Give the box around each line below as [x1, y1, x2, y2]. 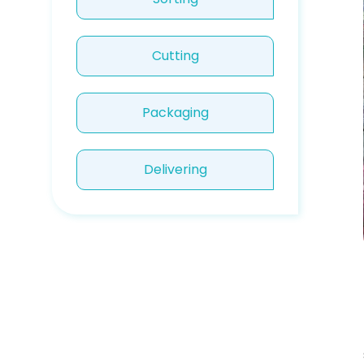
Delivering [143, 160, 207, 179]
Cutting [151, 46, 199, 65]
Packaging [141, 103, 209, 122]
